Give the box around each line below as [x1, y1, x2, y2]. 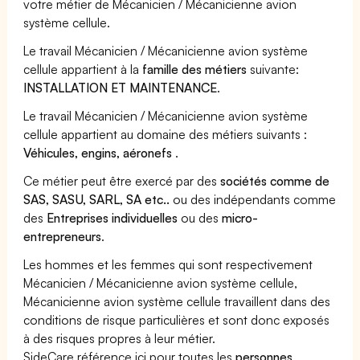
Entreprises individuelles [47, 209, 178, 226]
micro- [222, 209, 259, 226]
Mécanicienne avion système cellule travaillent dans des [23, 292, 331, 309]
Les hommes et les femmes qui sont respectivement [23, 256, 313, 272]
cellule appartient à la [23, 60, 143, 77]
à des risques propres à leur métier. [23, 329, 216, 346]
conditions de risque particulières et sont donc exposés [23, 311, 330, 328]
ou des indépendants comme [170, 190, 337, 207]
